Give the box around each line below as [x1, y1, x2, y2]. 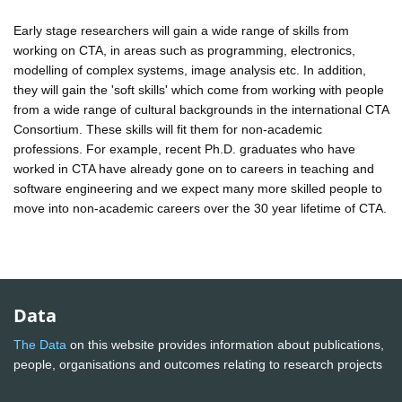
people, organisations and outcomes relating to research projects [13, 357, 386, 372]
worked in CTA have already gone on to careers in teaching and [13, 161, 374, 176]
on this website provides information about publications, [66, 337, 384, 353]
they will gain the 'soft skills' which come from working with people [13, 82, 384, 97]
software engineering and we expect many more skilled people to [13, 180, 382, 196]
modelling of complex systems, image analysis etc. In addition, [13, 62, 366, 77]
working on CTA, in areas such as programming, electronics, [13, 42, 355, 57]
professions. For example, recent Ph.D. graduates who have [13, 141, 355, 156]
